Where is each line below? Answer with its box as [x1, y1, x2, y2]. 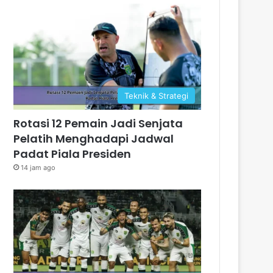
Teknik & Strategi [124, 90, 188, 101]
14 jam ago [21, 163, 56, 172]
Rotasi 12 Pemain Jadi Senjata [13, 115, 183, 131]
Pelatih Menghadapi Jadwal [13, 130, 174, 146]
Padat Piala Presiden [13, 146, 132, 161]
